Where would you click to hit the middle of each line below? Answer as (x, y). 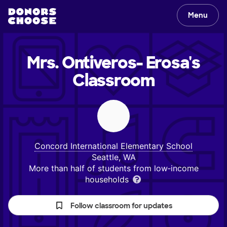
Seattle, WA (113, 157)
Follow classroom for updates (121, 206)
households (108, 179)
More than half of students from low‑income (113, 168)
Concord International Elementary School (113, 146)
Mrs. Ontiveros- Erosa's (113, 63)
